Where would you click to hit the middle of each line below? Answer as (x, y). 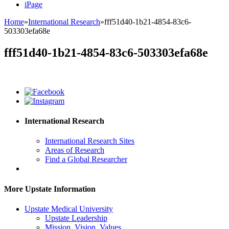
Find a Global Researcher (86, 159)
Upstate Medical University (69, 209)
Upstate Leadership (76, 218)
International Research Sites (90, 141)
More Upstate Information (50, 189)
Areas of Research (75, 150)
